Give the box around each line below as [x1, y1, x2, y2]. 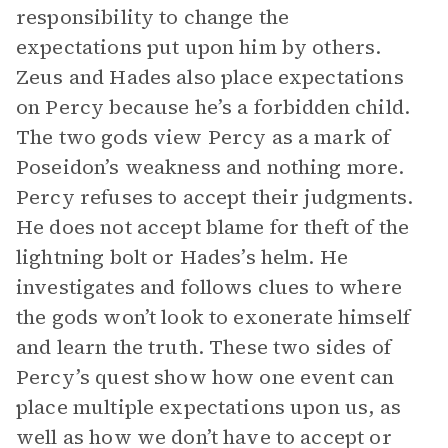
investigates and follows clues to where [16, 273, 402, 301]
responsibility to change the [16, 3, 290, 31]
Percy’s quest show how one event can [16, 363, 395, 391]
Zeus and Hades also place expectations [16, 63, 404, 91]
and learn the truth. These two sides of [16, 333, 391, 361]
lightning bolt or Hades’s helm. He [16, 243, 349, 271]
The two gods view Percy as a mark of [16, 123, 391, 151]
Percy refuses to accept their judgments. [16, 183, 413, 211]
